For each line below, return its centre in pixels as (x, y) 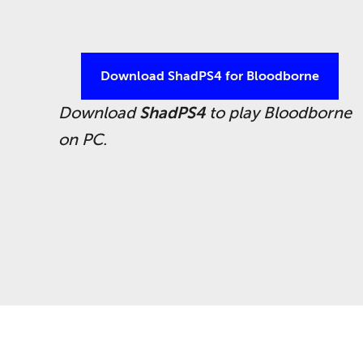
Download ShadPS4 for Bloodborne (209, 76)
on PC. (83, 139)
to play (234, 113)
